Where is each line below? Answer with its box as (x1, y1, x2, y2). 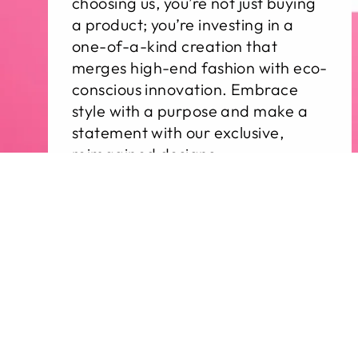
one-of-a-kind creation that (72, 36, 278, 57)
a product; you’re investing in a (72, 14, 294, 35)
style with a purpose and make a (72, 101, 308, 121)
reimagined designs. (72, 144, 221, 165)
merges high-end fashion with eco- (72, 58, 328, 78)
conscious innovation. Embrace (72, 79, 299, 100)
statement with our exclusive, (72, 122, 284, 143)
